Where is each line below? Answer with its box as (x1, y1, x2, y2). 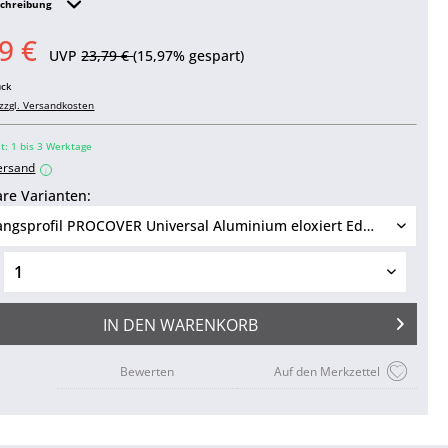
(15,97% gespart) (133, 46, 245, 66)
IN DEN (102, 314, 156, 337)
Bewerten (119, 363, 174, 381)
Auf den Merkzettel (273, 363, 380, 381)
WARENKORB (159, 314, 258, 337)
